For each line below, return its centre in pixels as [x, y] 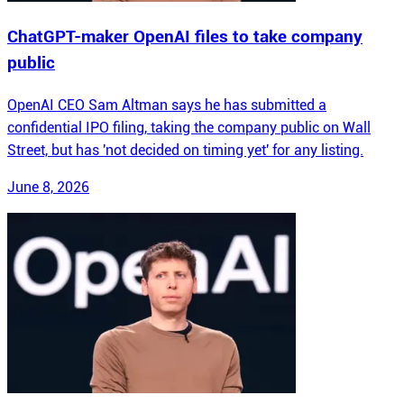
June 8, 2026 [48, 187]
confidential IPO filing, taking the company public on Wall [189, 128]
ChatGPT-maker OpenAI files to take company [185, 37]
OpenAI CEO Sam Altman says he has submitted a [167, 105]
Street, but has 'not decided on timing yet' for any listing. [185, 150]
